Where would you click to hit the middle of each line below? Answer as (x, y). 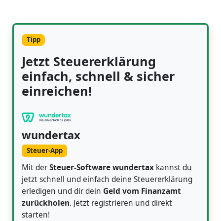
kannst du (173, 167)
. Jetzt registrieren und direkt (121, 203)
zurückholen (46, 203)
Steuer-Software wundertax (102, 167)
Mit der (36, 167)
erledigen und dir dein (62, 191)
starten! (36, 215)
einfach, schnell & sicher (98, 76)
